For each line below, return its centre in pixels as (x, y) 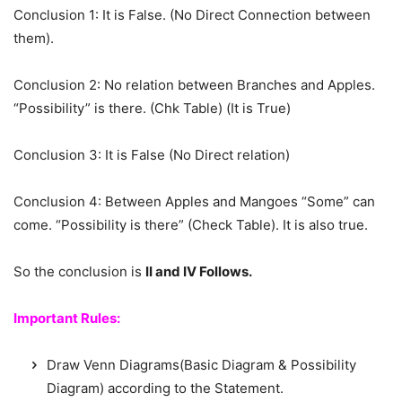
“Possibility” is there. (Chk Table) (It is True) (152, 108)
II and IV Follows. (199, 271)
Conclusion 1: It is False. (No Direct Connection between (192, 14)
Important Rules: (67, 318)
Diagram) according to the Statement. (165, 388)
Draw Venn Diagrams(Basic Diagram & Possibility (201, 364)
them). (34, 38)
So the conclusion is (79, 271)
